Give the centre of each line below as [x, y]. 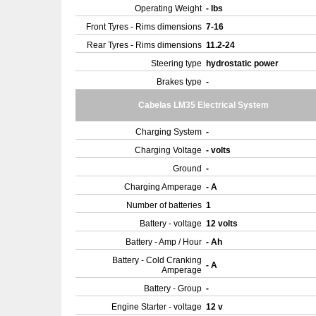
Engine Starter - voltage [157, 307]
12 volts [223, 224]
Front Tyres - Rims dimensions [144, 27]
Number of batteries [164, 205]
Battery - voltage [171, 224]
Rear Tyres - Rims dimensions [144, 45]
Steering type [176, 63]
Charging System [169, 132]
